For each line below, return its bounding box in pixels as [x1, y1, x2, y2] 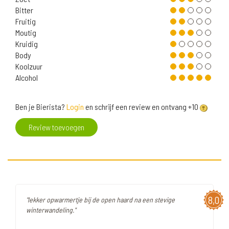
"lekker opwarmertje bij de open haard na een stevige [26, 195, 175, 204]
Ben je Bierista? [15, 102, 66, 112]
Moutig [15, 28, 36, 38]
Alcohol [15, 73, 38, 83]
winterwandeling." [26, 205, 76, 215]
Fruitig [15, 16, 36, 27]
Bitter [15, 5, 33, 15]
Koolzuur [15, 61, 42, 72]
